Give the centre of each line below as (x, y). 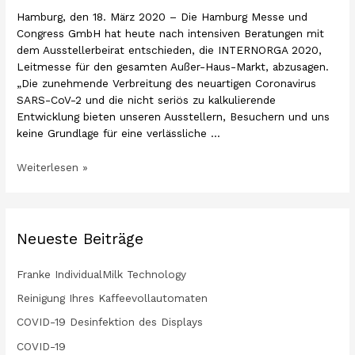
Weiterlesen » (53, 168)
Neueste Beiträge (80, 239)
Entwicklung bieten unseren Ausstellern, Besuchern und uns (174, 117)
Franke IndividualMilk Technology (102, 274)
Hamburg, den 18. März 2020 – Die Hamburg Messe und (162, 17)
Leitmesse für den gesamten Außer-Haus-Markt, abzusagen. (173, 67)
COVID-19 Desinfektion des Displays (110, 322)
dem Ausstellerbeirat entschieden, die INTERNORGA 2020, (170, 50)
